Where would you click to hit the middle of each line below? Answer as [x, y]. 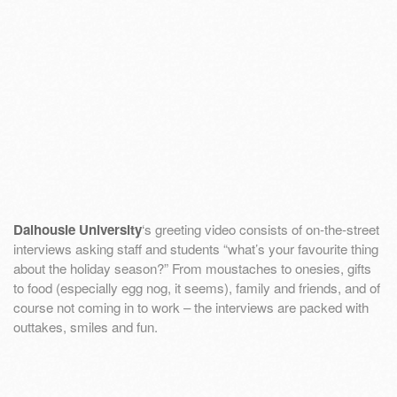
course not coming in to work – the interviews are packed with [191, 307]
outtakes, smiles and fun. [86, 327]
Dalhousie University [78, 230]
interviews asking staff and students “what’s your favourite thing [196, 249]
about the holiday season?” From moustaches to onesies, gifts [192, 269]
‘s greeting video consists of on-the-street [261, 230]
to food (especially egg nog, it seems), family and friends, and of [197, 288]
